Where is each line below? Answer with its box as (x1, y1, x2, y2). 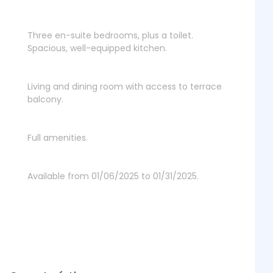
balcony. (27, 93, 63, 105)
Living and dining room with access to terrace (27, 80, 222, 93)
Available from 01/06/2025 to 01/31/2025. (27, 170, 199, 182)
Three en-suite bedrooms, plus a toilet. (27, 29, 193, 41)
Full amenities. (27, 132, 88, 144)
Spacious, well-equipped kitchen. (27, 42, 167, 54)
